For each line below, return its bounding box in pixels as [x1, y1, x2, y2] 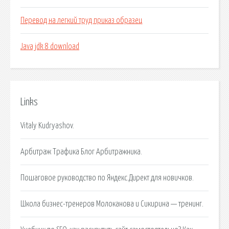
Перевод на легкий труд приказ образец [20, 16, 142, 25]
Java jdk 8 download [20, 42, 79, 51]
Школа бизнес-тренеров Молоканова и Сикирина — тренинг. [20, 199, 203, 208]
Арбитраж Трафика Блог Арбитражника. [20, 147, 142, 156]
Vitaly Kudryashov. [20, 121, 74, 130]
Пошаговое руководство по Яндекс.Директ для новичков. [20, 173, 194, 182]
